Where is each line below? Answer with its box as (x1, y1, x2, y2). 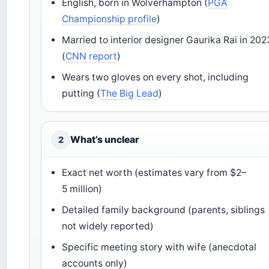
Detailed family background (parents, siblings (62, 204, 265, 216)
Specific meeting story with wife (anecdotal (62, 241, 257, 253)
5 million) (62, 183, 103, 195)
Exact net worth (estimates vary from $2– (62, 167, 247, 179)
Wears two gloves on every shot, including (62, 71, 249, 83)
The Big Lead (100, 88, 159, 100)
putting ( (62, 88, 101, 100)
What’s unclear (70, 134, 139, 146)
